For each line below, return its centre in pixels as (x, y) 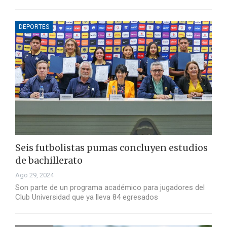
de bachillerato (49, 161)
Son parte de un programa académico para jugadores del (110, 188)
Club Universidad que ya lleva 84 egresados (87, 197)
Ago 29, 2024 (34, 175)
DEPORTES (34, 27)
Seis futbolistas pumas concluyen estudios (111, 148)
